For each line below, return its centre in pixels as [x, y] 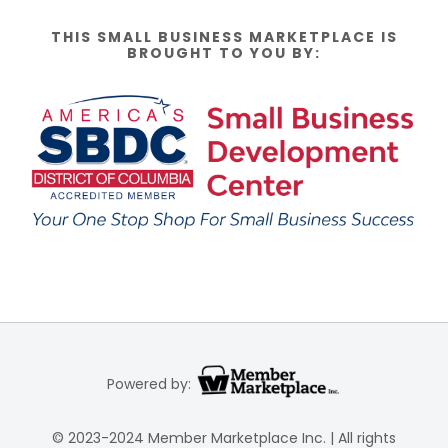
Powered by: [149, 383]
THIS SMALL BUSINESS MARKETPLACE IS [224, 36]
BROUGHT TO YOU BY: [224, 52]
